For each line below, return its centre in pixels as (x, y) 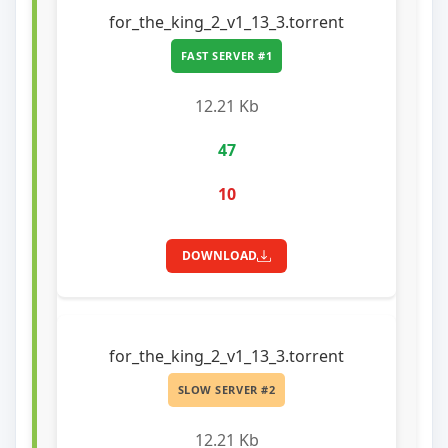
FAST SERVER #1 (226, 56)
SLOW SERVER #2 (226, 390)
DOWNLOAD (219, 255)
